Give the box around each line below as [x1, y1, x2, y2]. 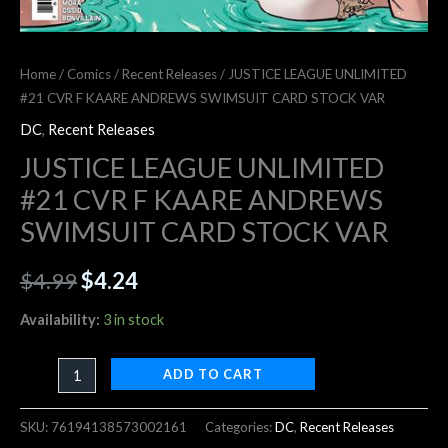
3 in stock [103, 310, 164, 328]
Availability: [20, 310, 100, 328]
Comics [67, 65, 111, 82]
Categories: [205, 419, 275, 436]
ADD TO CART [162, 366, 263, 383]
